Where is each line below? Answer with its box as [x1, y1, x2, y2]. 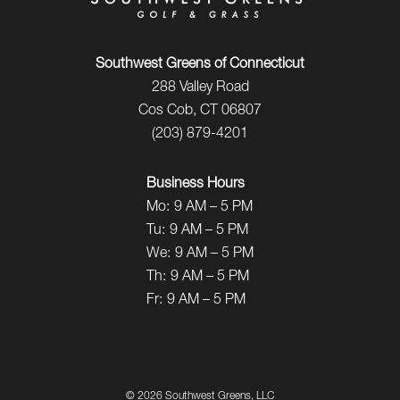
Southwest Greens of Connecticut [96, 57, 304, 72]
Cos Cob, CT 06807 [138, 104, 262, 119]
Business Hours [146, 177, 245, 192]
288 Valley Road [151, 80, 249, 96]
